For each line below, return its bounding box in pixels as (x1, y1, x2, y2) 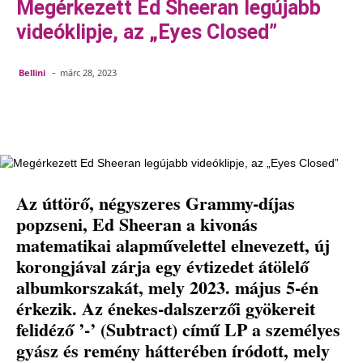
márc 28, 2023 (60, 66, 117, 79)
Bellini (19, 66, 45, 79)
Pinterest (154, 108, 191, 121)
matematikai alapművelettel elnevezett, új (16, 232, 330, 259)
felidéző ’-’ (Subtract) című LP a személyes (16, 316, 340, 344)
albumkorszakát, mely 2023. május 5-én (16, 274, 318, 301)
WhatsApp (254, 108, 297, 121)
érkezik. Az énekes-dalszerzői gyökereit (16, 295, 315, 322)
